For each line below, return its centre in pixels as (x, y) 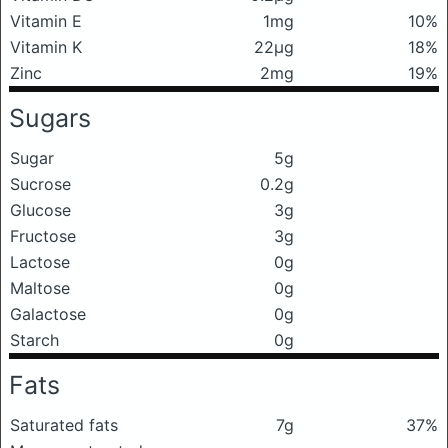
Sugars (50, 117)
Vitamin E (46, 20)
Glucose (40, 209)
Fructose (43, 235)
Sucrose (40, 183)
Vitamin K (46, 46)
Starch (34, 339)
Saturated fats (64, 424)
